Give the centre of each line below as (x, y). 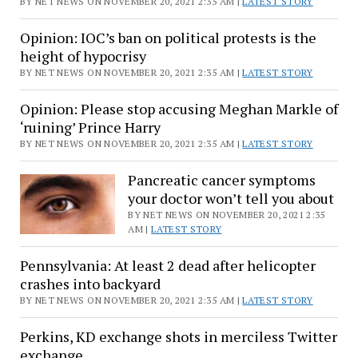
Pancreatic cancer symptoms (222, 180)
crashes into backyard (90, 284)
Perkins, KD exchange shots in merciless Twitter (178, 337)
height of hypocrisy (83, 56)
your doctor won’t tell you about (231, 199)
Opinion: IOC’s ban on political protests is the (168, 38)
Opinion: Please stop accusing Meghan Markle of (179, 109)
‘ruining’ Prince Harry (90, 127)
